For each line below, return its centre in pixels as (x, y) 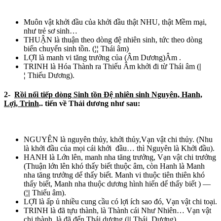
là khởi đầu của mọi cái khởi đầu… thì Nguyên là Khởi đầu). (119, 148)
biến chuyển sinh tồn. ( (59, 48)
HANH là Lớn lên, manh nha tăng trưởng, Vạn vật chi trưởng (120, 157)
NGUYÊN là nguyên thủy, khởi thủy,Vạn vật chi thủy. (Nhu (118, 140)
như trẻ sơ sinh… (51, 31)
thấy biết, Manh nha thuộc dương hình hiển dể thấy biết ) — (117, 184)
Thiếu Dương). (50, 75)
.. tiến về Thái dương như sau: (90, 104)
